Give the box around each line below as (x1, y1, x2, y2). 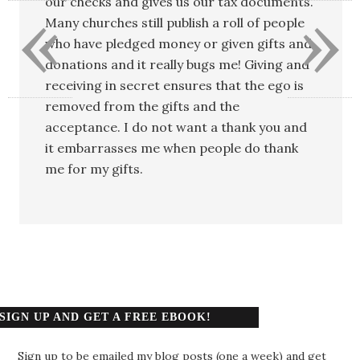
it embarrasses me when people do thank (45, 139, 299, 156)
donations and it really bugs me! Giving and (45, 55, 310, 72)
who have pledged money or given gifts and (45, 35, 313, 51)
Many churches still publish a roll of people (45, 14, 305, 31)
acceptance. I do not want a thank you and (45, 118, 308, 135)
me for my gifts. (45, 160, 144, 177)
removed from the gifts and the (45, 97, 240, 114)
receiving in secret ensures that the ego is (45, 76, 305, 93)
